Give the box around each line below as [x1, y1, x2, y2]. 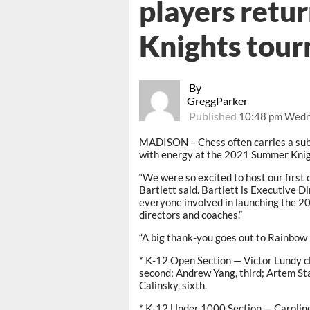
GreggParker [187, 94, 248, 108]
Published [187, 109, 239, 123]
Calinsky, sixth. [139, 279, 207, 292]
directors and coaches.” [139, 208, 242, 221]
